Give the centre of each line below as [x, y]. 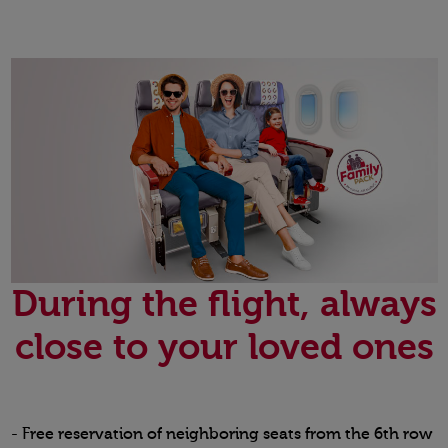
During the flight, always [224, 305]
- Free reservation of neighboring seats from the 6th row [221, 434]
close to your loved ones [224, 348]
